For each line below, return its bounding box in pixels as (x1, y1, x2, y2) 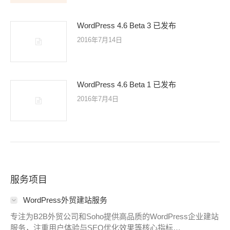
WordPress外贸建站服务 (23, 196, 107, 204)
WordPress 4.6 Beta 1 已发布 (77, 80, 176, 89)
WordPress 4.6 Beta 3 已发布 (77, 21, 176, 30)
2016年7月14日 (77, 36, 122, 44)
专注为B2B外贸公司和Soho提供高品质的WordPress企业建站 (10, 212, 219, 221)
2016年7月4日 (77, 95, 119, 103)
